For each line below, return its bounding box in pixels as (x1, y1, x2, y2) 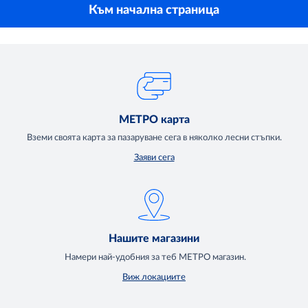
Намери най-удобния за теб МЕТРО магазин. (62, 253, 246, 263)
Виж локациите (122, 273, 186, 283)
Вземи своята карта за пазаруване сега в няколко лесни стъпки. (26, 133, 282, 143)
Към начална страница (89, 3, 219, 16)
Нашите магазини (109, 233, 199, 245)
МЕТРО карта (118, 113, 190, 125)
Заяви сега (133, 153, 175, 163)
